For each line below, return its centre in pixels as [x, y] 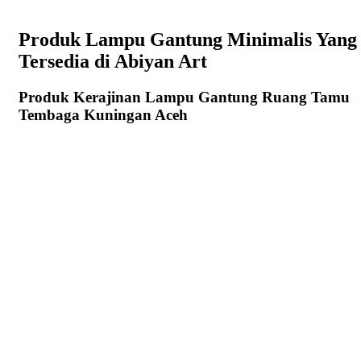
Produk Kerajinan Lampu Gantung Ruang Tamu [184, 98]
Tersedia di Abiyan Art [113, 62]
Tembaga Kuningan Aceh [103, 115]
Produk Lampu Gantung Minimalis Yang [188, 40]
